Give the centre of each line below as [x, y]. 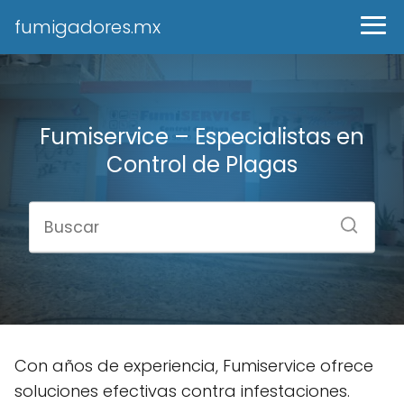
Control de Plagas [202, 164]
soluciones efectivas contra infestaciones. [182, 391]
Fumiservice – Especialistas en [202, 136]
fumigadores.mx [87, 27]
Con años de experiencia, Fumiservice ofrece [194, 366]
